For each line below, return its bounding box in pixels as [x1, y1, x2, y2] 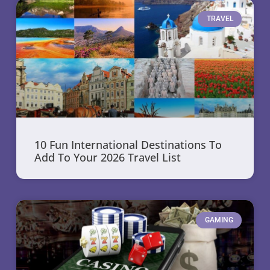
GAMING [204, 216, 233, 225]
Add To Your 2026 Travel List [34, 150, 181, 165]
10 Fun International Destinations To [34, 137, 222, 152]
